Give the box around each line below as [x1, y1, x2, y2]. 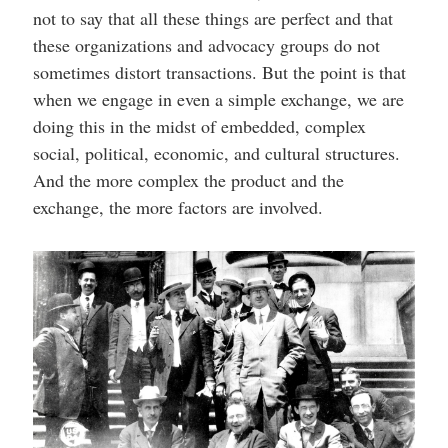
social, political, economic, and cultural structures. [32, 141, 400, 166]
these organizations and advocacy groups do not [32, 33, 380, 58]
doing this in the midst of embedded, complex [32, 114, 366, 139]
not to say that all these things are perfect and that [32, 6, 393, 31]
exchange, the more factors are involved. [32, 195, 323, 220]
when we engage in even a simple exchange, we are [32, 87, 404, 112]
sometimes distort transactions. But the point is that [32, 60, 406, 85]
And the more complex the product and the [32, 168, 344, 193]
